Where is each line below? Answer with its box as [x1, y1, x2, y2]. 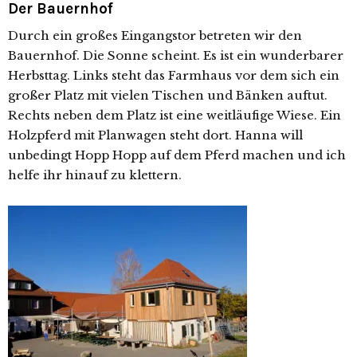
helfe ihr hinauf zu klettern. [8, 167, 182, 183]
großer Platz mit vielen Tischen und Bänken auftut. [8, 88, 328, 104]
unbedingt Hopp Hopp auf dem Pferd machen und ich [8, 147, 346, 163]
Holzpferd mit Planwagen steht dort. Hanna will [8, 127, 303, 143]
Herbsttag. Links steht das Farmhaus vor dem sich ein [8, 68, 339, 84]
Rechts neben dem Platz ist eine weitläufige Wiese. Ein [8, 108, 341, 124]
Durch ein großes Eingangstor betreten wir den [8, 28, 302, 44]
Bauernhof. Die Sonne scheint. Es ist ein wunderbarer [8, 48, 343, 64]
